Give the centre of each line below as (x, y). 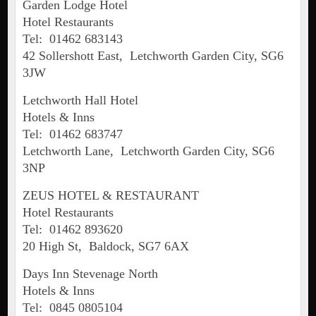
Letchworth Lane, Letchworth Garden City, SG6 (148, 151)
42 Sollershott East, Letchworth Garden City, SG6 (153, 56)
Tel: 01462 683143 (72, 39)
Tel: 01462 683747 (72, 134)
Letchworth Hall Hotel (80, 101)
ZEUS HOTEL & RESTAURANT (110, 196)
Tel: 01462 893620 (72, 230)
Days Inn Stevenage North (90, 274)
